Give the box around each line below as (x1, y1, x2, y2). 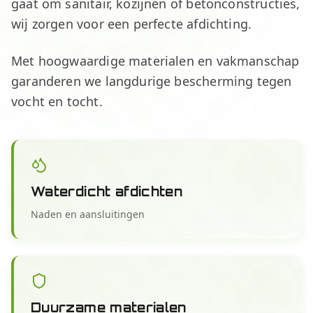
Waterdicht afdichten (31, 184, 183, 199)
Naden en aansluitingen (31, 208, 145, 221)
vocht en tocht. (11, 93, 103, 110)
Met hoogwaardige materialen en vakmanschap (11, 52, 300, 69)
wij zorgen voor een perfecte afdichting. (11, 15, 252, 32)
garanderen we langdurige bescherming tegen (11, 73, 292, 89)
